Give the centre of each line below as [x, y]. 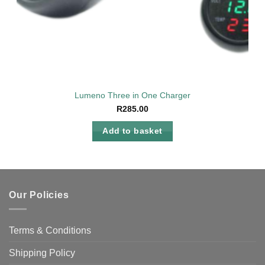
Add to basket [132, 131]
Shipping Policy [42, 253]
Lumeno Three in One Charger [132, 95]
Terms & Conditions [50, 231]
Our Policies [39, 195]
